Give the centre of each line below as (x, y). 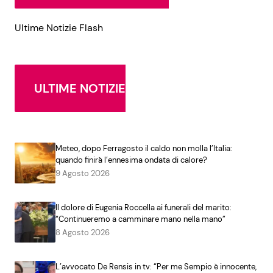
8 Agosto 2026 (82, 232)
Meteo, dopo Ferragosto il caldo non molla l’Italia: (144, 149)
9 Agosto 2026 (82, 174)
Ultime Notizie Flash (59, 28)
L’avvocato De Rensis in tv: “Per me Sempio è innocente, (156, 266)
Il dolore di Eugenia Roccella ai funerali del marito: (143, 207)
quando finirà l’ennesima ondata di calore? (131, 160)
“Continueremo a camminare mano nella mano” (140, 219)
